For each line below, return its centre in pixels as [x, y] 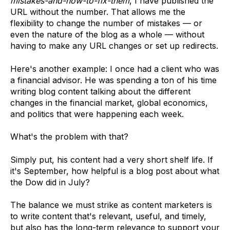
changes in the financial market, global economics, [109, 102]
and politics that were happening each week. [97, 114]
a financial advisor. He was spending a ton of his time [113, 80]
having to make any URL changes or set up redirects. [114, 46]
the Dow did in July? [51, 182]
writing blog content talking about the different [100, 91]
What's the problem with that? [69, 137]
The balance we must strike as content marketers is [111, 205]
